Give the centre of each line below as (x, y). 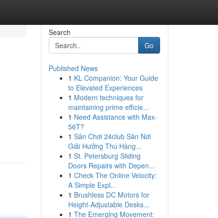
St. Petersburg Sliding (107, 156)
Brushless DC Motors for (111, 195)
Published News (73, 68)
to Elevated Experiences (105, 88)
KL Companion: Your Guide (116, 78)
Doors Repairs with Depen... (111, 165)
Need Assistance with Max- (115, 117)
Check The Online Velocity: (115, 175)
